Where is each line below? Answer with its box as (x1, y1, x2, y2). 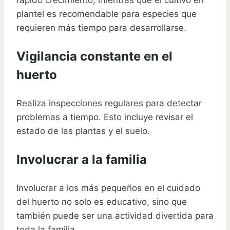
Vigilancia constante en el (16, 48, 172, 64)
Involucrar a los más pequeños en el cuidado (16, 182, 200, 193)
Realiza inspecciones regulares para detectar (16, 98, 202, 108)
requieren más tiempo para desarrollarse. (16, 22, 186, 33)
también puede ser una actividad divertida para (16, 210, 214, 221)
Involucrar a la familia (16, 151, 147, 167)
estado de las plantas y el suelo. (16, 125, 150, 136)
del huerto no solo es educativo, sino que (16, 196, 187, 207)
